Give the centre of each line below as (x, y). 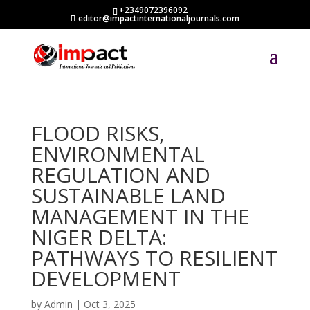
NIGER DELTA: (99, 237)
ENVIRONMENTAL (118, 154)
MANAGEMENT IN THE (140, 216)
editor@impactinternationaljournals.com (158, 18)
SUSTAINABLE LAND (128, 195)
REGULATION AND (120, 175)
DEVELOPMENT (106, 279)
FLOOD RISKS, (98, 133)
